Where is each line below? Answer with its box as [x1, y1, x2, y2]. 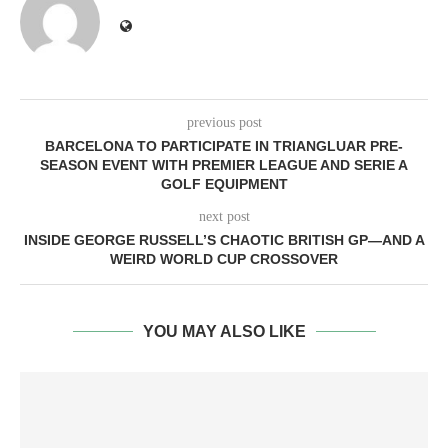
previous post [186, 115, 262, 130]
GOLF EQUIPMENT [160, 176, 288, 192]
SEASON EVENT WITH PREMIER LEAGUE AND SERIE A [40, 157, 408, 173]
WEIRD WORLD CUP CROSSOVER [110, 251, 338, 267]
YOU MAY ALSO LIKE [142, 323, 306, 340]
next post [198, 209, 250, 224]
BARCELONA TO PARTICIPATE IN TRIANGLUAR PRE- [45, 138, 403, 154]
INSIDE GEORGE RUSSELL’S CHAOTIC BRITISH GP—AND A [23, 232, 425, 248]
